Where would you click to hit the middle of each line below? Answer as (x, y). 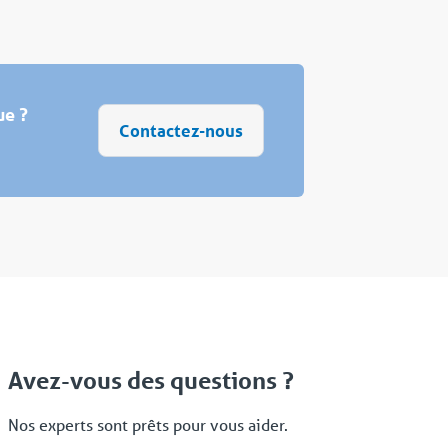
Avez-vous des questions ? (151, 380)
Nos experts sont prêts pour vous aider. (148, 424)
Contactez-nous (181, 130)
